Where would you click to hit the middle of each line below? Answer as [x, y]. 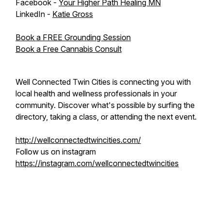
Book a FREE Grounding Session [73, 37]
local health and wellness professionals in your [96, 93]
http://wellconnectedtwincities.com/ [78, 140]
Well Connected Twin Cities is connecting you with [103, 82]
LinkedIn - [34, 14]
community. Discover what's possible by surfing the [105, 105]
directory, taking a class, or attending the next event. [107, 117]
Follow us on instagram [56, 152]
